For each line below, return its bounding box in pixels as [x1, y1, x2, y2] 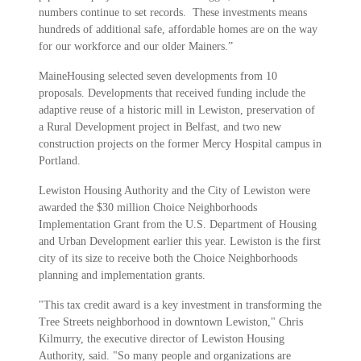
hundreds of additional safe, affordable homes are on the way [39, 23, 317, 36]
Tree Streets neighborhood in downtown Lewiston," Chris [39, 316, 303, 329]
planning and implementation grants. [39, 269, 209, 282]
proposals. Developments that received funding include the [39, 87, 305, 100]
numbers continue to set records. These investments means [39, 6, 307, 19]
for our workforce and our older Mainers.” [39, 40, 233, 53]
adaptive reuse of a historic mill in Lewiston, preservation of [39, 104, 315, 117]
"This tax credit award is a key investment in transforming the [39, 299, 322, 312]
